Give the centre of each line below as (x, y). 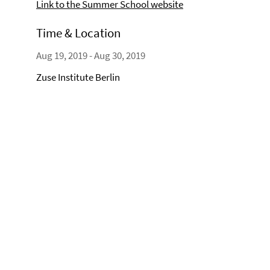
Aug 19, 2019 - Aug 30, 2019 (91, 55)
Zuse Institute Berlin (78, 77)
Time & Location (78, 33)
